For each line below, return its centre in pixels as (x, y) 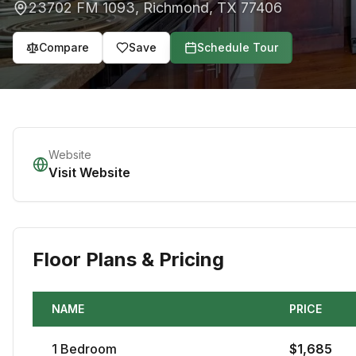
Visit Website (89, 172)
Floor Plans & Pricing (128, 259)
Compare (64, 47)
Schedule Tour (238, 47)
